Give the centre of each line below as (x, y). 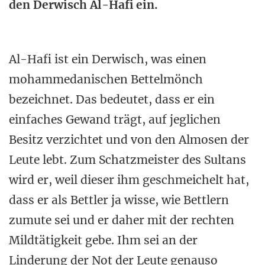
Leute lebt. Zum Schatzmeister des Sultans (127, 160)
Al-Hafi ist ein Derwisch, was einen (108, 59)
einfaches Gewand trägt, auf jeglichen (115, 119)
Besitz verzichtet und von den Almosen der (129, 140)
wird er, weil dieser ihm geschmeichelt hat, (129, 180)
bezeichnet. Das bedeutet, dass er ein (112, 99)
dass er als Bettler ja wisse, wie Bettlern (119, 200)
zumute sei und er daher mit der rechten (122, 220)
